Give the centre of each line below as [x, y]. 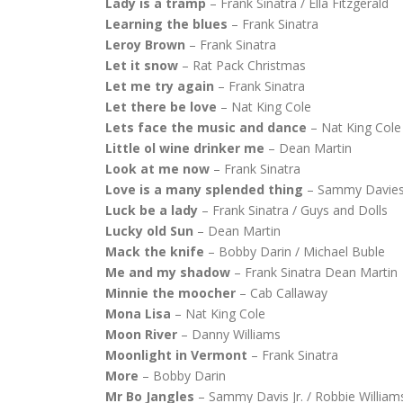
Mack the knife [155, 251]
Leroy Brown [145, 45]
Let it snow [142, 65]
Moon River [141, 334]
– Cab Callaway [282, 293]
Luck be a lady [152, 210]
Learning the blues [166, 24]
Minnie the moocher [170, 293]
